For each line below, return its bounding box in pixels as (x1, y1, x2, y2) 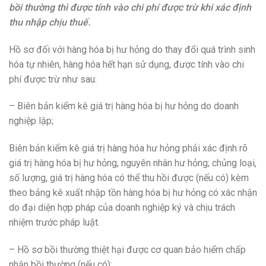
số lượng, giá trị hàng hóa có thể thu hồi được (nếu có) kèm (9, 172, 249, 184)
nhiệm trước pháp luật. (9, 217, 100, 229)
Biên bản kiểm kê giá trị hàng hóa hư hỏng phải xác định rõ (9, 142, 248, 154)
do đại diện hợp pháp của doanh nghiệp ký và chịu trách (9, 202, 235, 214)
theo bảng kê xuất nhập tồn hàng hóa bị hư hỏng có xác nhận (9, 187, 257, 199)
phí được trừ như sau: (9, 73, 97, 85)
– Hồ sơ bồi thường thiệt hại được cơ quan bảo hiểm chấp (9, 244, 246, 256)
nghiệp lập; (9, 115, 53, 127)
